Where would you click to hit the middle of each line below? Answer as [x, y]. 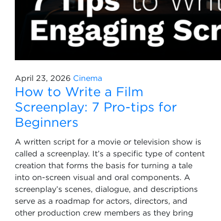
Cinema [88, 78]
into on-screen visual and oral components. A [103, 177]
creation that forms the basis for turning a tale [104, 165]
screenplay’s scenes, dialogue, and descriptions [106, 189]
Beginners [47, 122]
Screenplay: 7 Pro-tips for [96, 107]
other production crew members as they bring [104, 213]
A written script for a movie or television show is [108, 142]
